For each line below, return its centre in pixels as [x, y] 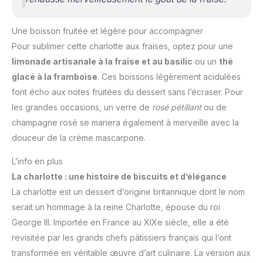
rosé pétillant [177, 107]
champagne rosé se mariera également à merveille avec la [125, 122]
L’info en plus [37, 161]
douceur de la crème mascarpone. [79, 137]
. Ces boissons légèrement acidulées [169, 76]
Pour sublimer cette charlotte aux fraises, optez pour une [122, 46]
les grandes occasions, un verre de [82, 107]
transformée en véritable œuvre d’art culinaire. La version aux [131, 252]
